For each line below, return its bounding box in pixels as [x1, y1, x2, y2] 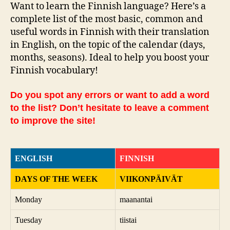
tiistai [120, 215, 137, 224]
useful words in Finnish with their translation [10, 26, 209, 39]
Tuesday [15, 215, 42, 224]
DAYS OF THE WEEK [15, 174, 98, 183]
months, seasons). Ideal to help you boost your [10, 52, 209, 64]
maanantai [120, 195, 152, 204]
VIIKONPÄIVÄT [120, 174, 183, 183]
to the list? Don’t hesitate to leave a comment [10, 102, 209, 113]
